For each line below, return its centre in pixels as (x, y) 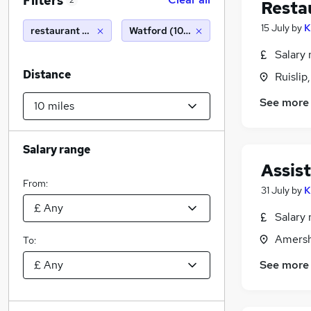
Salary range (57, 150)
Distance (47, 75)
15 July (275, 28)
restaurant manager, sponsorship (107, 31)
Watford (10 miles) (171, 31)
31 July (275, 191)
